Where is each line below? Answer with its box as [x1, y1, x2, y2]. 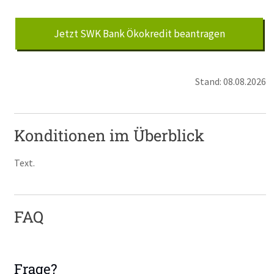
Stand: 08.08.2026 [194, 75, 266, 88]
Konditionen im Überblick [14, 125, 205, 146]
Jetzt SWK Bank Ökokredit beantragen [53, 27, 225, 41]
